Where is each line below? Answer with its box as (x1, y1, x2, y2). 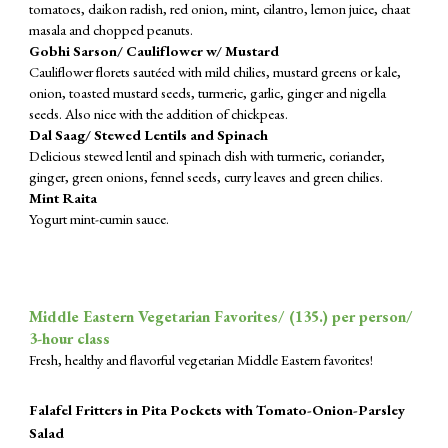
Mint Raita (29, 188, 98, 207)
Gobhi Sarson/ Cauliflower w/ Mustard (29, 41, 283, 60)
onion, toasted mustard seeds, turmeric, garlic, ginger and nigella (29, 83, 387, 102)
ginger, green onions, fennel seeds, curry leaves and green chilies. (29, 167, 387, 186)
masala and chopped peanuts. (29, 20, 194, 39)
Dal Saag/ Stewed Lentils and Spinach (29, 125, 272, 144)
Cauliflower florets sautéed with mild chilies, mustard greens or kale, (29, 62, 402, 81)
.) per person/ (319, 306, 414, 327)
